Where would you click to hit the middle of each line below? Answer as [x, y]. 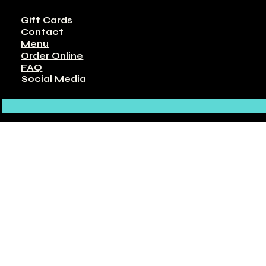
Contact [42, 32]
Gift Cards [47, 20]
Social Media [54, 79]
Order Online [52, 56]
